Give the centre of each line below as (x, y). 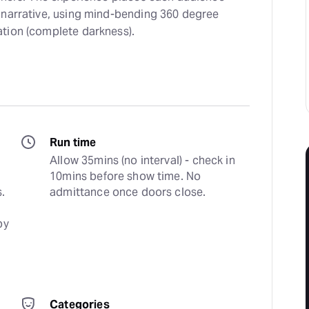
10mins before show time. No (126, 176)
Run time (73, 142)
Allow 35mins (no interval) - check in (142, 160)
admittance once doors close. (128, 192)
